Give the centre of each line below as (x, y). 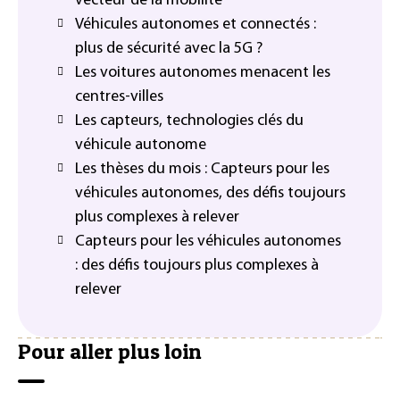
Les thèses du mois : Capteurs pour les (202, 169)
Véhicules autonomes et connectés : (196, 24)
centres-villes (119, 96)
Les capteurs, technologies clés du (189, 121)
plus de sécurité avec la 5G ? (169, 48)
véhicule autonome (141, 145)
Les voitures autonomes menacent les (203, 72)
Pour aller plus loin (110, 352)
